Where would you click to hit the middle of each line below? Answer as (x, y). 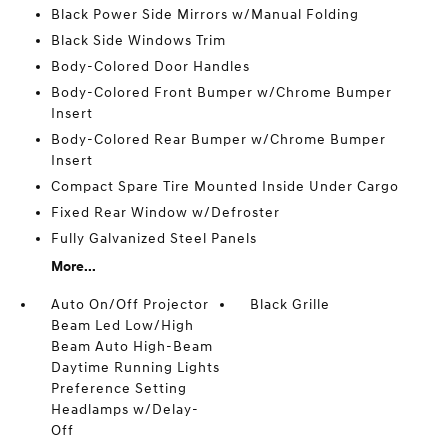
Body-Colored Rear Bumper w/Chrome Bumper (218, 139)
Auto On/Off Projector (129, 304)
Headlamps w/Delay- (124, 409)
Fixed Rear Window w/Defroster (165, 212)
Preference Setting (118, 388)
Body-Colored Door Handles (150, 66)
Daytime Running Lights (135, 367)
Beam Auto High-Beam (131, 346)
